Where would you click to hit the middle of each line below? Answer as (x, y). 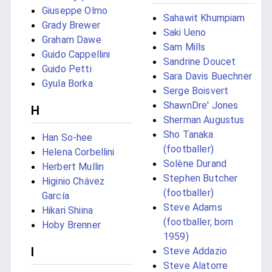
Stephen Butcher (201, 178)
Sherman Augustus (204, 120)
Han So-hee (67, 138)
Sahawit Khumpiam (204, 18)
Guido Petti (67, 69)
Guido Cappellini (76, 55)
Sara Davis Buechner (208, 76)
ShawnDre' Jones (201, 106)
